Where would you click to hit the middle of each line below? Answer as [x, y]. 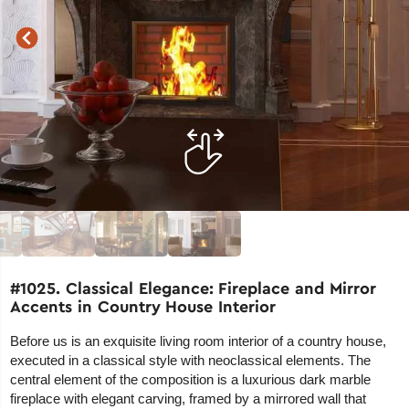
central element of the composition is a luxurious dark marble [191, 380]
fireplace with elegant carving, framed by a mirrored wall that [189, 399]
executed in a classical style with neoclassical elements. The [191, 361]
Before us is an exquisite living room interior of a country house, [199, 341]
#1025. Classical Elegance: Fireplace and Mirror [193, 288]
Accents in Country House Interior [143, 307]
